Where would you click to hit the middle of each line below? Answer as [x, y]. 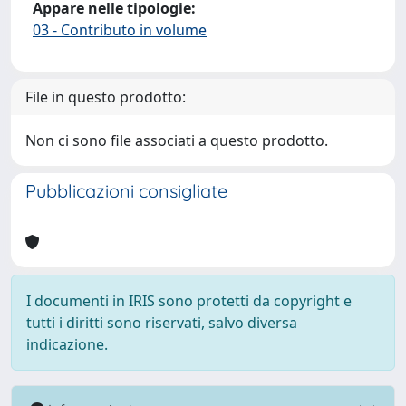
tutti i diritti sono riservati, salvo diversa [162, 323]
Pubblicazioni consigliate [126, 191]
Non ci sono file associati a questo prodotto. [177, 140]
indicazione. [67, 344]
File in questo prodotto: [106, 97]
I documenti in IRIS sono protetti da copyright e [189, 301]
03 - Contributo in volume [120, 30]
